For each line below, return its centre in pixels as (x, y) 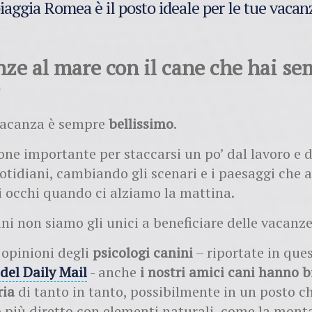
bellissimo (141, 123)
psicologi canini (143, 252)
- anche (114, 272)
